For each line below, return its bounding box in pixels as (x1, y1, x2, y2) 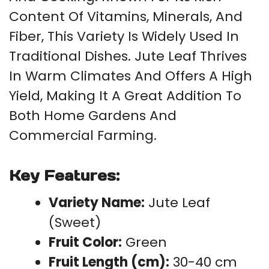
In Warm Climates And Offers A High (9, 66, 252, 85)
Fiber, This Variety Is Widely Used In (9, 26, 239, 46)
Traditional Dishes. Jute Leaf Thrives (9, 46, 247, 65)
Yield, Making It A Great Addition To (9, 86, 241, 105)
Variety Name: (49, 193, 145, 212)
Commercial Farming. (9, 125, 157, 145)
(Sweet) (49, 213, 101, 232)
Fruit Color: (49, 232, 122, 252)
